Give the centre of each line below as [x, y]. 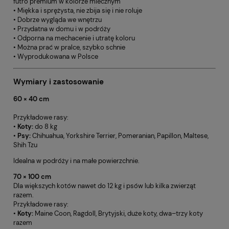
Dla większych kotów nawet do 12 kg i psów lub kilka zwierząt [105, 186]
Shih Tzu [25, 145]
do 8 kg [46, 126]
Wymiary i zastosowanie [59, 82]
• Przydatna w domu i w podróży [62, 29]
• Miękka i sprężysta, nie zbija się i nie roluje [78, 10]
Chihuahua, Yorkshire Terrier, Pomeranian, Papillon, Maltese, [120, 135]
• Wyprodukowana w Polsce [56, 56]
